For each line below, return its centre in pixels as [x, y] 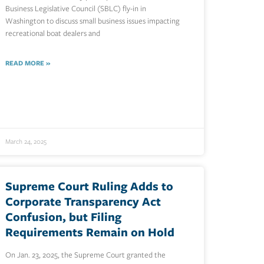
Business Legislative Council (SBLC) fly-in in [76, 9]
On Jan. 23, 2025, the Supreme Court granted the [86, 255]
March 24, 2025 [26, 142]
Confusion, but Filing [64, 217]
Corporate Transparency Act [83, 202]
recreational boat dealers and [53, 34]
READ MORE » [28, 63]
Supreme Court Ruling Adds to [90, 186]
